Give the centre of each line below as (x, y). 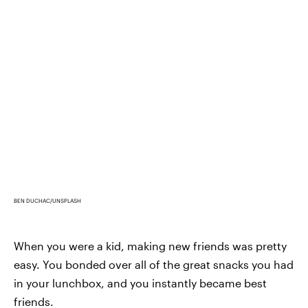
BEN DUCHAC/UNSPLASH (47, 201)
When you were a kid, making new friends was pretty (150, 246)
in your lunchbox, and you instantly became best (140, 283)
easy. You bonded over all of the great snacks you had (154, 265)
